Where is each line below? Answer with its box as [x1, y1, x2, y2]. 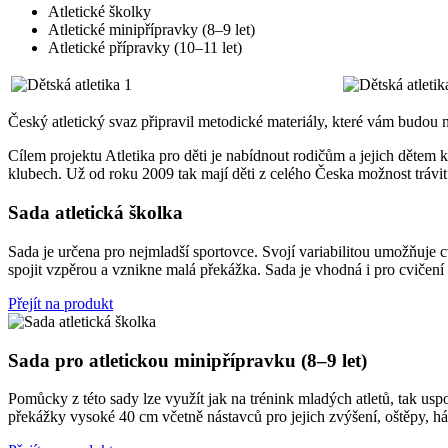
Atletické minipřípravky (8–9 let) [48, 21, 255, 39]
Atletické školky [48, 3, 151, 21]
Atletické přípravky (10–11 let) [48, 39, 242, 57]
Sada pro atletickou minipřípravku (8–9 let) [8, 349, 367, 371]
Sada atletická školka [8, 202, 183, 224]
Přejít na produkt [8, 294, 113, 312]
